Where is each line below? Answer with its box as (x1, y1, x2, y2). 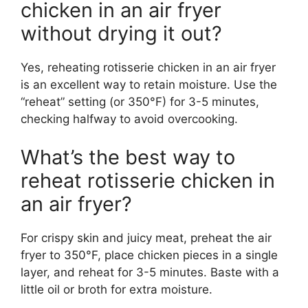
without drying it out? (21, 21, 222, 46)
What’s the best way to (21, 144, 235, 169)
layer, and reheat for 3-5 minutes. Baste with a (21, 265, 279, 279)
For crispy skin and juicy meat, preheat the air (21, 230, 272, 245)
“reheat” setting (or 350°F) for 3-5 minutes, (21, 95, 259, 109)
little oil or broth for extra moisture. (21, 282, 212, 296)
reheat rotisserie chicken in (21, 168, 275, 192)
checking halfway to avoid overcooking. (21, 112, 238, 126)
